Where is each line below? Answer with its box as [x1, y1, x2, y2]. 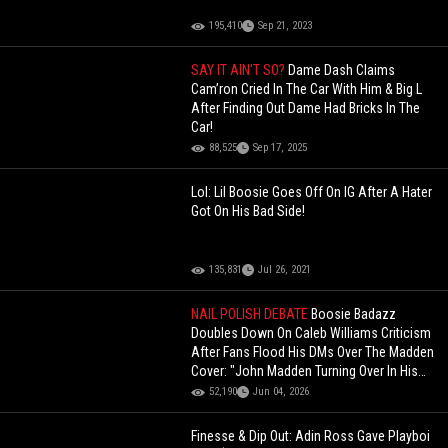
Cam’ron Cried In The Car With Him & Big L [191, 81, 423, 98]
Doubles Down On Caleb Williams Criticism [191, 325, 432, 342]
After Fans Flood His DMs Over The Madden [191, 344, 435, 361]
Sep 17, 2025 [253, 141, 308, 155]
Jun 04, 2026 [253, 385, 310, 399]
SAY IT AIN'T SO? [191, 62, 289, 79]
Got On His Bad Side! [191, 203, 306, 220]
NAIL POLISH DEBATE [191, 306, 312, 323]
